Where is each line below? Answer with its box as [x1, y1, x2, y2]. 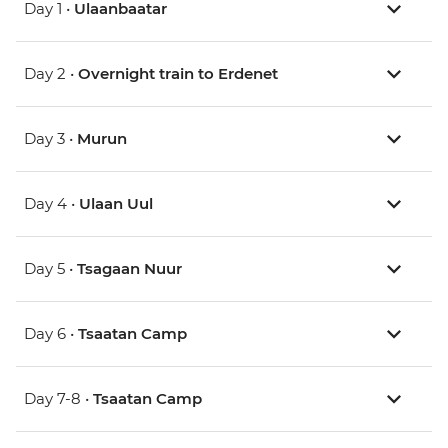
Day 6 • [24, 324, 78, 344]
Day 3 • [24, 129, 77, 149]
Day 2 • [24, 64, 78, 84]
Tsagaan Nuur [77, 259, 182, 279]
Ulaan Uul [79, 194, 153, 214]
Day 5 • [24, 259, 77, 279]
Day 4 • [24, 194, 79, 214]
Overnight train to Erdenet [78, 64, 278, 84]
